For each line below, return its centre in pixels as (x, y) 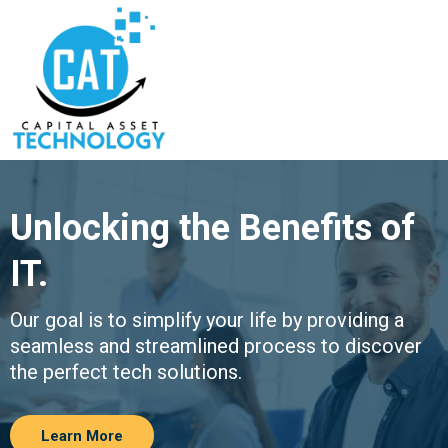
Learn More (82, 436)
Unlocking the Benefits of (212, 228)
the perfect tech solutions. (126, 372)
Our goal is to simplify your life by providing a (207, 320)
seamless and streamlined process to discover (216, 346)
